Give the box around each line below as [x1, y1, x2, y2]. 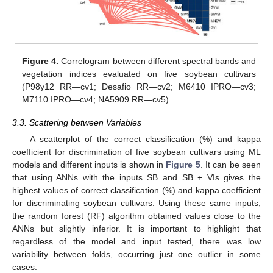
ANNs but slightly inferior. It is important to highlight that [12, 223, 261, 233]
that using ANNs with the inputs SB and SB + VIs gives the [12, 172, 261, 182]
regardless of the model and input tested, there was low [12, 236, 261, 246]
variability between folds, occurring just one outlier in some [12, 249, 261, 259]
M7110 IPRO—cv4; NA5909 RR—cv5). [22, 94, 172, 104]
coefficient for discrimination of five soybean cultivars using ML [12, 146, 261, 157]
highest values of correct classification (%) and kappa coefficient [12, 185, 261, 195]
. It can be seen [200, 159, 261, 169]
